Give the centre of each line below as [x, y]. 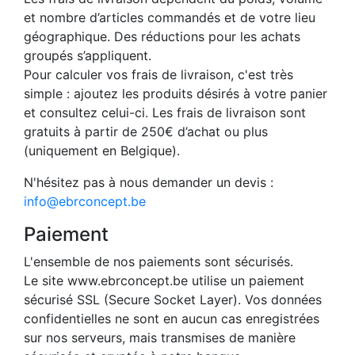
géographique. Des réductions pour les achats [162, 37]
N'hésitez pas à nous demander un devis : [149, 183]
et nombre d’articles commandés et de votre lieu [170, 18]
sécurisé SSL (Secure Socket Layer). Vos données [173, 300]
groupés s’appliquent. [88, 56]
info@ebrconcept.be [85, 202]
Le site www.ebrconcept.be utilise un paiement [164, 281]
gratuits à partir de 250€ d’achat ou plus [146, 132]
